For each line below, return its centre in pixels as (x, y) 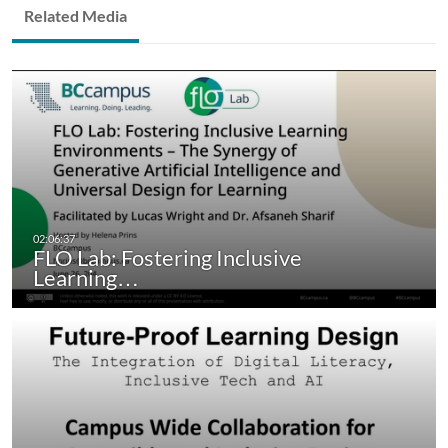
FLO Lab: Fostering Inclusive (167, 258)
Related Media (75, 15)
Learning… (86, 278)
